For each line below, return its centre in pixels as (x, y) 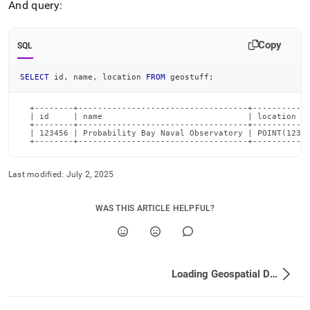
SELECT (35, 76)
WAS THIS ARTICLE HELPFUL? (155, 208)
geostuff (187, 76)
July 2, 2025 (90, 174)
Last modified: (36, 174)
